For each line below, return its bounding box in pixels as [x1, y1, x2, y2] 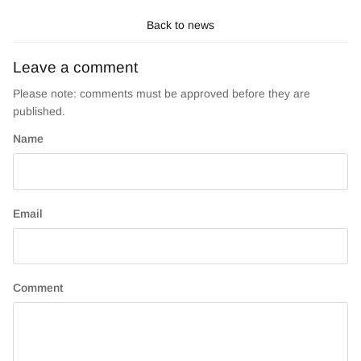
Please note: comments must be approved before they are [13, 87, 310, 100]
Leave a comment [13, 59, 138, 76]
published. [13, 105, 65, 118]
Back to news [147, 19, 214, 31]
